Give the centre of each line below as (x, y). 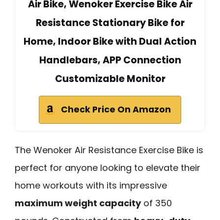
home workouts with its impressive (91, 185)
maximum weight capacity (78, 203)
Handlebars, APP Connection (110, 60)
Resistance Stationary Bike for (110, 23)
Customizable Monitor (110, 79)
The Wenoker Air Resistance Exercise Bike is (109, 150)
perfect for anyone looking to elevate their (108, 167)
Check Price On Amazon (116, 109)
